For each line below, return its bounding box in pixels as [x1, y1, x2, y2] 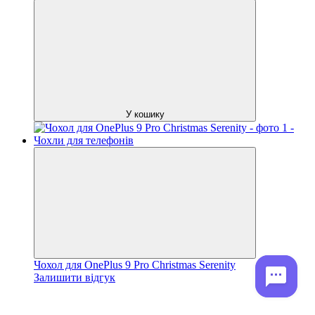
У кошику [125, 108, 165, 120]
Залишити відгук [34, 271, 115, 283]
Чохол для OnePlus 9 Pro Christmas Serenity [34, 258, 236, 271]
